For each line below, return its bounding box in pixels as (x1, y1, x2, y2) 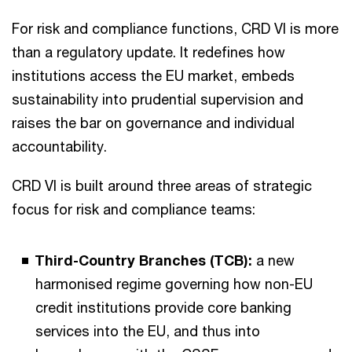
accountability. (12, 137, 111, 155)
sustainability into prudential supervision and (12, 90, 303, 108)
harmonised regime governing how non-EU (35, 275, 313, 292)
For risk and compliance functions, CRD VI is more (12, 20, 339, 37)
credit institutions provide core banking (35, 299, 291, 316)
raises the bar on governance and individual (12, 114, 295, 131)
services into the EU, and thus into (35, 322, 260, 339)
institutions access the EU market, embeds (12, 67, 295, 84)
